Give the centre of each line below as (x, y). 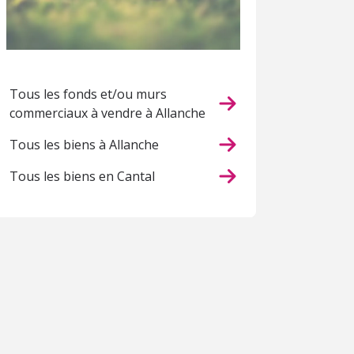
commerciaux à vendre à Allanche (107, 113)
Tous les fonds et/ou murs (88, 94)
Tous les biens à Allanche (84, 144)
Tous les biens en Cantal (82, 176)
